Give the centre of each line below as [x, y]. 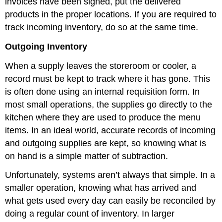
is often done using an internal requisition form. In [103, 91]
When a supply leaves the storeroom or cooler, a [101, 66]
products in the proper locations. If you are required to [111, 14]
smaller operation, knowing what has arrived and [101, 188]
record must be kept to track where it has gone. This [108, 79]
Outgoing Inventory [46, 46]
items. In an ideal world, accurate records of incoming [111, 130]
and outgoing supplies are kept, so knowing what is [106, 143]
